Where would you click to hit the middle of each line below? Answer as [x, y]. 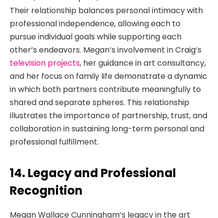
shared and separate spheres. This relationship [100, 103]
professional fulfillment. [54, 142]
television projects [45, 63]
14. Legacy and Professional [93, 173]
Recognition [46, 190]
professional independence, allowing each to [95, 24]
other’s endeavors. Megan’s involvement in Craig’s [106, 50]
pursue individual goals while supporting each [96, 37]
